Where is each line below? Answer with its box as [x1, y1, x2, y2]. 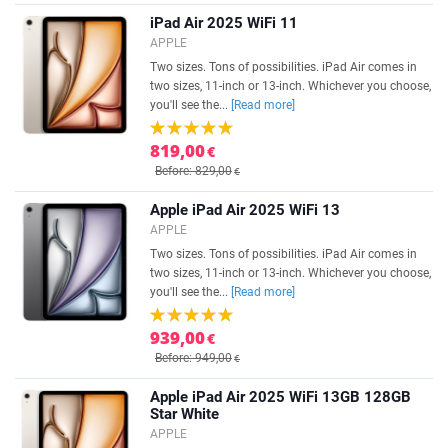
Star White [150, 405, 219, 423]
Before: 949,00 [155, 351, 232, 365]
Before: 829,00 [155, 164, 232, 178]
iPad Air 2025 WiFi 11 [150, 14, 298, 32]
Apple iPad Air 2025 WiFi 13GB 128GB [150, 388, 411, 406]
